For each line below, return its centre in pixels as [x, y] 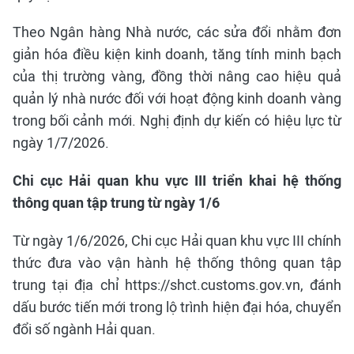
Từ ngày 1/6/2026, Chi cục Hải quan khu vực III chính [177, 241]
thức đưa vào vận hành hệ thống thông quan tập [177, 263]
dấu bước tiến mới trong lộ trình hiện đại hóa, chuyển [177, 307]
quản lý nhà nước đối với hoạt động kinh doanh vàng [177, 99]
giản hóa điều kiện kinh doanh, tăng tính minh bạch [177, 55]
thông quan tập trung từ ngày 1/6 [116, 203]
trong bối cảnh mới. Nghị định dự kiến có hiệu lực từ [177, 121]
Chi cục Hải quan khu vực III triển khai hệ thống [177, 181]
